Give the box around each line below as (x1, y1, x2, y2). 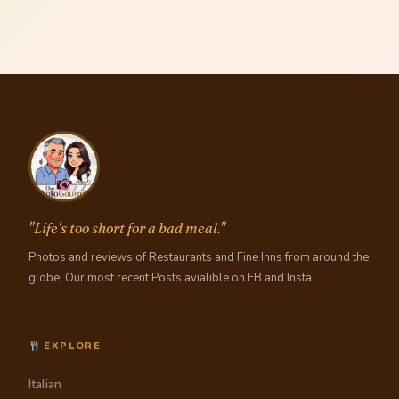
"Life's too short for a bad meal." (28, 219, 225, 238)
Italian (28, 376, 61, 394)
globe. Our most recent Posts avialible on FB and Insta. (28, 270, 314, 287)
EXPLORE (39, 339, 102, 354)
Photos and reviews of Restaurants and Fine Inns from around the (28, 249, 369, 266)
